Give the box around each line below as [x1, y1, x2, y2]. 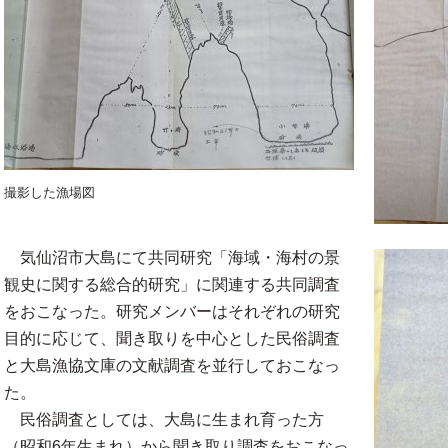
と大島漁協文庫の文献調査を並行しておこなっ [4, 357, 340, 375]
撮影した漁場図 [4, 185, 95, 201]
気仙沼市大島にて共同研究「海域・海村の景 [4, 249, 340, 267]
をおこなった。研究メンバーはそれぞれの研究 [4, 303, 340, 321]
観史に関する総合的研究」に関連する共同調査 [4, 276, 340, 294]
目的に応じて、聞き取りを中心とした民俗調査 [4, 330, 340, 348]
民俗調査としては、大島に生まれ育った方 [4, 411, 324, 429]
